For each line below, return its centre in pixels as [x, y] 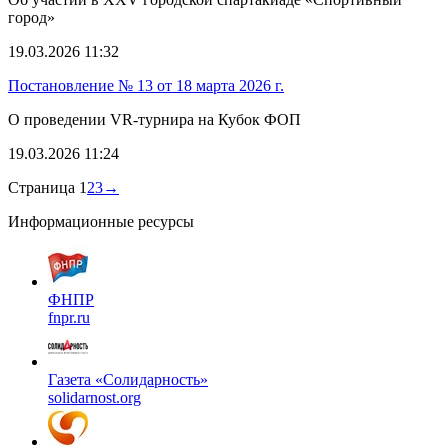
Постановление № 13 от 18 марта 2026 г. [146, 85]
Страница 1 [47, 187]
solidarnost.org [94, 397]
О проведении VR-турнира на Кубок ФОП [154, 119]
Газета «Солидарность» [128, 379]
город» [31, 17]
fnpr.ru [69, 317]
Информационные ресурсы [101, 221]
